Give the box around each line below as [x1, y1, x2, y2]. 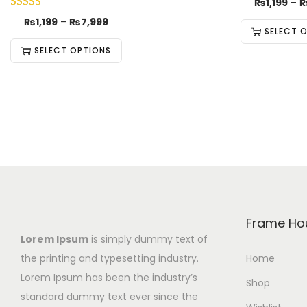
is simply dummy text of [88, 232, 208, 246]
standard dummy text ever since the [21, 290, 198, 304]
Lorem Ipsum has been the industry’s [21, 271, 197, 284]
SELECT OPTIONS [34, 45, 111, 56]
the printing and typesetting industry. [21, 251, 199, 265]
